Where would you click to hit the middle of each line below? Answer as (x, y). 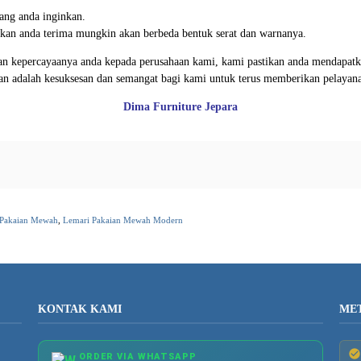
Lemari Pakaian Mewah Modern (123, 220)
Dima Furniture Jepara (180, 106)
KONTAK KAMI (80, 309)
